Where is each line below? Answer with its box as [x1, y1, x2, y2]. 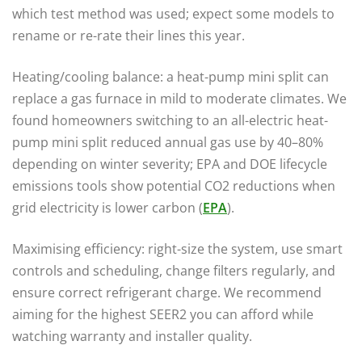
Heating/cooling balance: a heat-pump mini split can [12, 67, 329, 86]
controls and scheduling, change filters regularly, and [12, 261, 335, 280]
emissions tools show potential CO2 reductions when [12, 176, 335, 195]
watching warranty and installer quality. [12, 326, 252, 345]
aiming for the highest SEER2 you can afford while [12, 305, 314, 323]
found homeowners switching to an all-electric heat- [12, 111, 328, 129]
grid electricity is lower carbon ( [12, 198, 203, 217]
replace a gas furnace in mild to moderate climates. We [12, 89, 347, 107]
